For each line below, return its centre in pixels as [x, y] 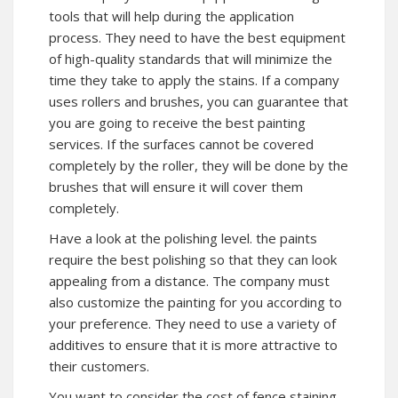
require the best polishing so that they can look [193, 259]
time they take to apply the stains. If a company [194, 80]
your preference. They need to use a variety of [192, 323]
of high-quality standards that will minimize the [191, 58]
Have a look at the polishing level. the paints [183, 238]
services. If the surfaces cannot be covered [181, 143]
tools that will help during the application [171, 16]
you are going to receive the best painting [177, 122]
